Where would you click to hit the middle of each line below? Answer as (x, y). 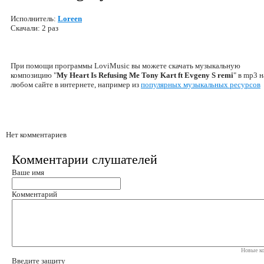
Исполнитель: (34, 19)
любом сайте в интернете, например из (76, 85)
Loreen (70, 19)
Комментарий (34, 194)
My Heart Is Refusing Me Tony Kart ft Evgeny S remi (145, 75)
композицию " (34, 75)
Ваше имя (28, 172)
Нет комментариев (36, 135)
